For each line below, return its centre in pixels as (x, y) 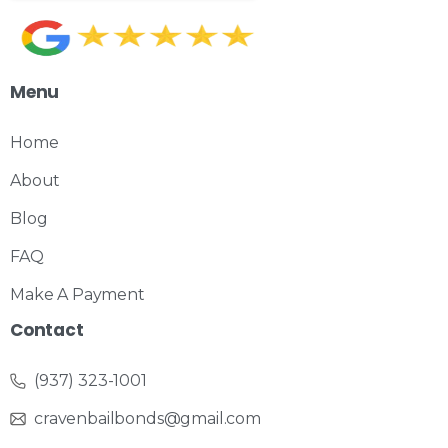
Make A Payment (77, 295)
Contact (47, 329)
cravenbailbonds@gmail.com (147, 418)
